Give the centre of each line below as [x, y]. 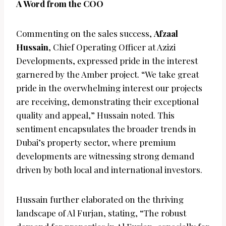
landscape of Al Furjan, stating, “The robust [101, 213]
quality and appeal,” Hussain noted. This [95, 115]
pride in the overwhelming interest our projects [109, 88]
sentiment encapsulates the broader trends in [106, 129]
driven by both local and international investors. [109, 170]
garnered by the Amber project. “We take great [107, 74]
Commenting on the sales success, [85, 34]
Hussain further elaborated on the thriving [100, 200]
